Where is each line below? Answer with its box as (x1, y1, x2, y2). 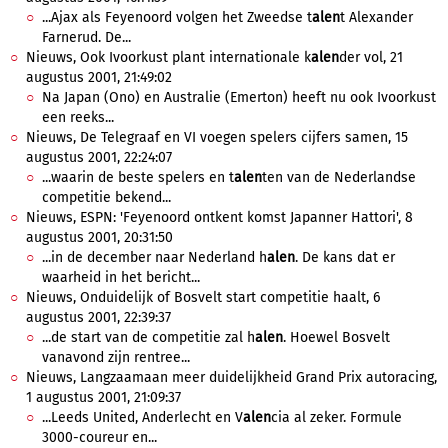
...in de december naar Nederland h (42, 249, 267, 266)
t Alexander (340, 9, 413, 26)
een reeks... (42, 109, 114, 126)
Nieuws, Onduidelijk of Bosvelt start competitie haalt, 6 (26, 289, 380, 306)
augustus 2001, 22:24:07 (26, 149, 172, 166)
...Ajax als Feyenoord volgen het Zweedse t (42, 9, 312, 26)
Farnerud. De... (42, 29, 131, 46)
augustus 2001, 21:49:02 (26, 69, 172, 86)
